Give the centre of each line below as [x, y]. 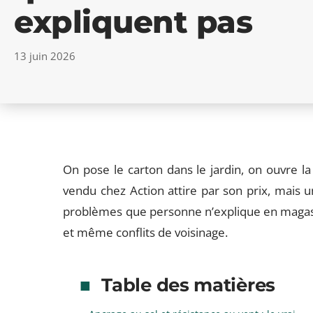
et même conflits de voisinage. [146, 232]
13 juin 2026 [45, 56]
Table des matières [188, 285]
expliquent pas [133, 22]
